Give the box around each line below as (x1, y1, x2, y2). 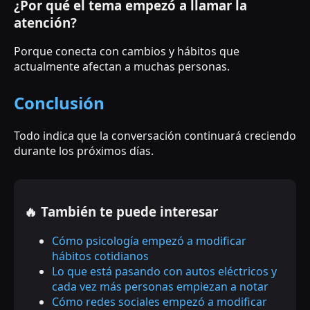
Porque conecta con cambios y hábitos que (14, 44, 239, 60)
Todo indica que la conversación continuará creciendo (14, 128, 296, 144)
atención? (14, 13, 77, 31)
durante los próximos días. (14, 143, 154, 159)
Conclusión (14, 91, 104, 115)
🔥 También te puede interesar (24, 203, 218, 221)
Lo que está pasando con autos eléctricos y (52, 263, 277, 279)
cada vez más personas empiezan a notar (52, 278, 268, 294)
